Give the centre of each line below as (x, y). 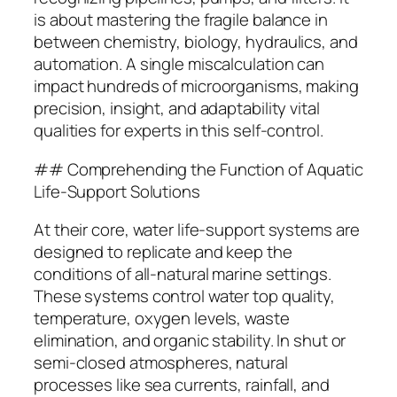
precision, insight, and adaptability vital (177, 109)
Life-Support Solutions (117, 191)
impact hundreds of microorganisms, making (196, 86)
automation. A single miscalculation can (179, 64)
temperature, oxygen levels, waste (162, 319)
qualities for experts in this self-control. (179, 131)
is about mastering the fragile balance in (181, 20)
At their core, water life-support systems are (197, 230)
